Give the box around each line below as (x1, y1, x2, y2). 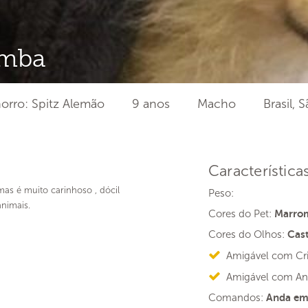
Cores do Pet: (208, 208, 274, 220)
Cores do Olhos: (208, 228, 287, 241)
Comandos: (208, 291, 266, 304)
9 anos (132, 96, 170, 111)
